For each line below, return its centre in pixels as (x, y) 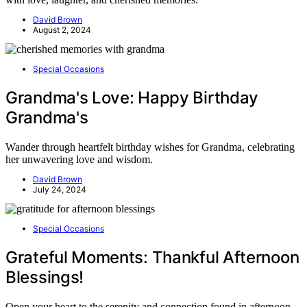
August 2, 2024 (62, 29)
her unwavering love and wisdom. (79, 159)
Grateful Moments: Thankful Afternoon (152, 257)
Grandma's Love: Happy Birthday (132, 97)
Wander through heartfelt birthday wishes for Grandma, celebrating (150, 147)
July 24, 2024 (60, 189)
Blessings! (45, 277)
